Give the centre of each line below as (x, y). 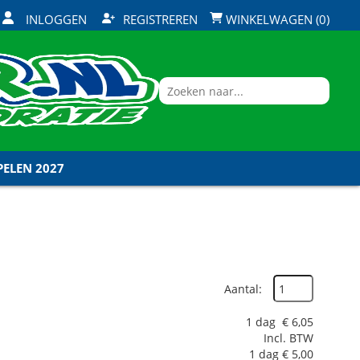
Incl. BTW (288, 338)
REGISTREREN (160, 19)
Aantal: (243, 288)
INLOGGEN (56, 19)
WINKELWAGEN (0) (276, 19)
